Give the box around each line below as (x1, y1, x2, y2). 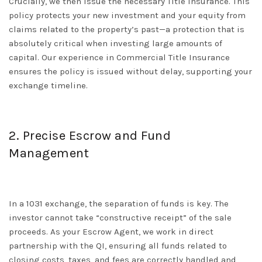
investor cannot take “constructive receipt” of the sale (9, 212, 232, 223)
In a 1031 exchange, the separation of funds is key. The (9, 198, 229, 209)
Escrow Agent (82, 226, 139, 237)
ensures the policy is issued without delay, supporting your (9, 66, 252, 77)
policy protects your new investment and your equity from (9, 10, 246, 21)
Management (9, 146, 89, 161)
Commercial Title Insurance (116, 52, 230, 63)
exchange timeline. (9, 80, 88, 91)
